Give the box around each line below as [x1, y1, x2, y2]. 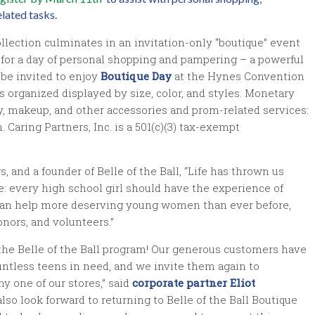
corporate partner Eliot [132, 275, 255, 290]
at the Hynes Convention [172, 68, 304, 83]
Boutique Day [101, 68, 172, 83]
